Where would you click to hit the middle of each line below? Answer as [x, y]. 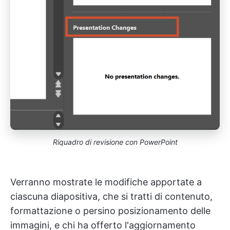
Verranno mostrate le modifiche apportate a [106, 182]
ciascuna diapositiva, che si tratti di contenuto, [111, 196]
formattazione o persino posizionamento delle [110, 211]
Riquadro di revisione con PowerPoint [115, 142]
